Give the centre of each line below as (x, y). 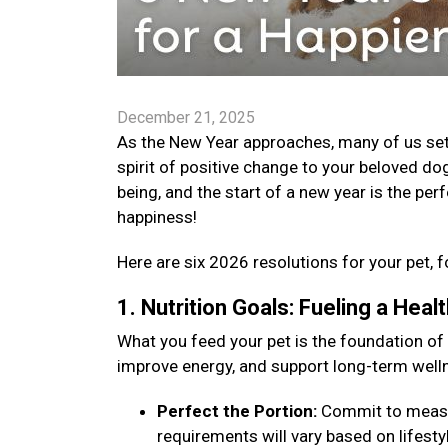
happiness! (159, 217)
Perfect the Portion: (237, 411)
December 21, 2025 (186, 117)
